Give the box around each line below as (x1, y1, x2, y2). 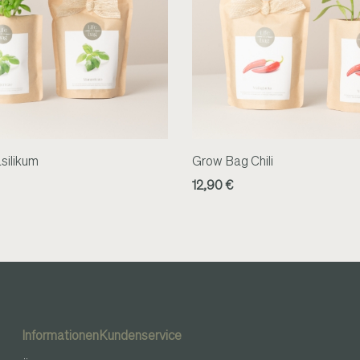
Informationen (22, 330, 100, 343)
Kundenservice (99, 330, 182, 343)
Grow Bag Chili (192, 156, 273, 169)
